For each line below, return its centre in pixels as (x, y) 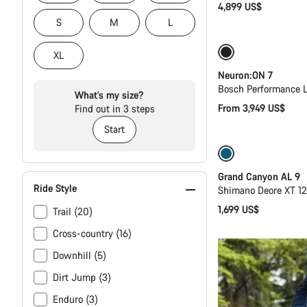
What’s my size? (109, 95)
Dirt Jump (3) (82, 277)
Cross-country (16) (92, 233)
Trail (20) (73, 211)
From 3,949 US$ (251, 108)
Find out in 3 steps (114, 108)
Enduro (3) (75, 299)
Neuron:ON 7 (245, 75)
